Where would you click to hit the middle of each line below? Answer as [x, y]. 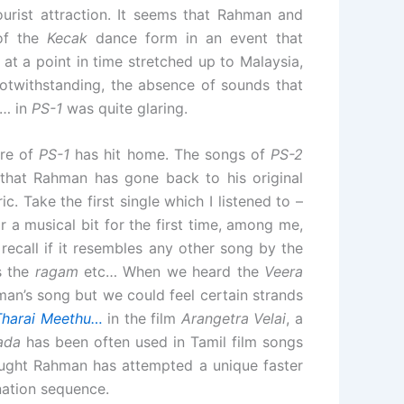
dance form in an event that [195, 37]
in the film [142, 319]
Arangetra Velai [234, 319]
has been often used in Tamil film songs [162, 342]
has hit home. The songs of [170, 155]
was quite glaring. [125, 108]
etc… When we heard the [171, 272]
